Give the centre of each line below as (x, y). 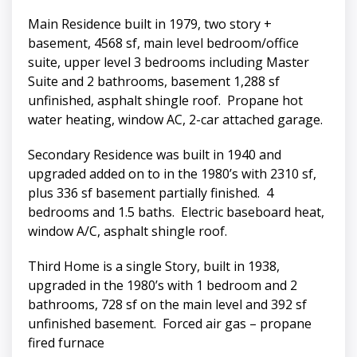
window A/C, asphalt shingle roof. (127, 231)
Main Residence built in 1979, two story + (150, 24)
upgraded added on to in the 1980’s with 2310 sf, (172, 174)
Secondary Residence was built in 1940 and (155, 155)
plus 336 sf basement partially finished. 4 (151, 193)
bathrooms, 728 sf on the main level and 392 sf (167, 305)
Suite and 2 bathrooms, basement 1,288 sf (154, 82)
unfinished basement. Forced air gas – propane (170, 324)
